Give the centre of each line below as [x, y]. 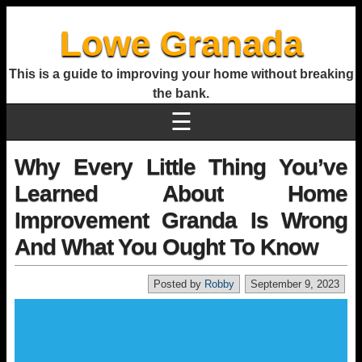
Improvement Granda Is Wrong [181, 220]
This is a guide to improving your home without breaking [181, 74]
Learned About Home [181, 194]
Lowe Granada [181, 43]
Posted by [179, 284]
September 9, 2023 [295, 284]
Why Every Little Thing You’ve [181, 167]
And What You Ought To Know [166, 247]
